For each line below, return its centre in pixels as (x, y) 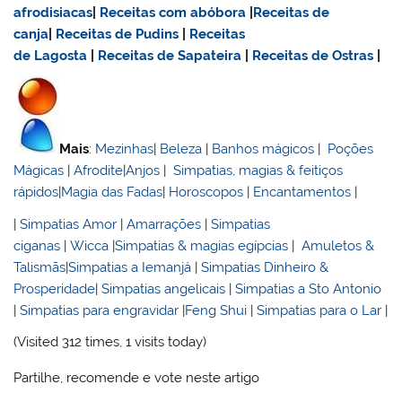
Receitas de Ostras (313, 55)
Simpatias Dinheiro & (265, 267)
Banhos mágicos (263, 149)
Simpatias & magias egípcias (202, 245)
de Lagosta (51, 55)
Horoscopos (206, 192)
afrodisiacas (53, 12)
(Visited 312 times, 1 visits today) (110, 342)
